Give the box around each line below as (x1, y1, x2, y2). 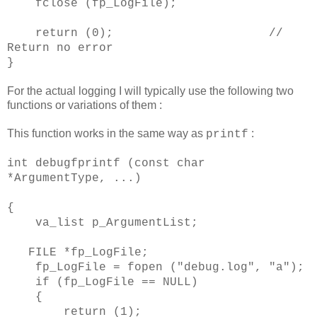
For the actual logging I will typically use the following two (7, 84, 294, 97)
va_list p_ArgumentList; (7, 216, 198, 229)
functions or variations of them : (7, 98, 162, 111)
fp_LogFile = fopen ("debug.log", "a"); (7, 260, 304, 274)
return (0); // (7, 26, 283, 40)
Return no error (7, 41, 113, 54)
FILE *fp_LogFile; (7, 246, 149, 259)
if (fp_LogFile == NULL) (7, 275, 198, 289)
